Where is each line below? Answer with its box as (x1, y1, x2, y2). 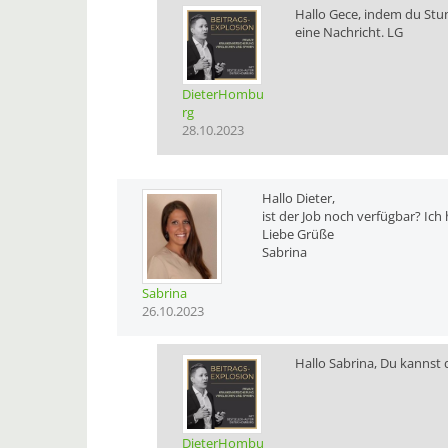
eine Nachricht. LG (295, 23, 404, 42)
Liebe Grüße (261, 225, 334, 244)
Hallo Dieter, (261, 189, 335, 208)
